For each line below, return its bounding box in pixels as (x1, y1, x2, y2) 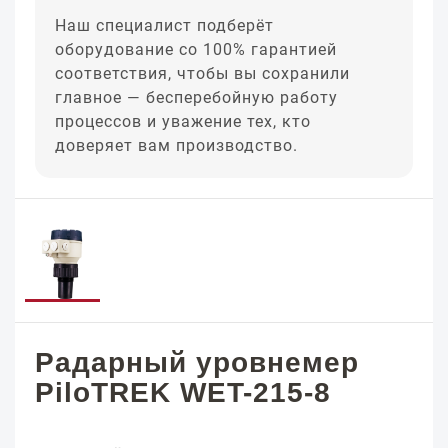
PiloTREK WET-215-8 (35, 377, 331, 408)
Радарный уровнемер (35, 347, 359, 378)
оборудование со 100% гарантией (55, 40, 337, 59)
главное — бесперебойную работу (55, 88, 338, 107)
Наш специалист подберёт (55, 16, 274, 35)
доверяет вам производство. (55, 136, 298, 155)
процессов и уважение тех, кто (55, 112, 311, 131)
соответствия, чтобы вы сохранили (55, 64, 350, 83)
